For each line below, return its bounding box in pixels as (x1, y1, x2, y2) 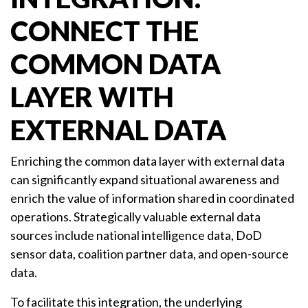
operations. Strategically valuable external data (10, 209, 261, 225)
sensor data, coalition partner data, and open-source (10, 246, 289, 262)
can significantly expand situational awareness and (10, 172, 279, 188)
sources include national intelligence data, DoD (10, 228, 262, 243)
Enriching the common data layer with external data (10, 153, 285, 169)
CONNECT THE (10, 14, 199, 48)
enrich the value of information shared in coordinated (10, 190, 294, 206)
